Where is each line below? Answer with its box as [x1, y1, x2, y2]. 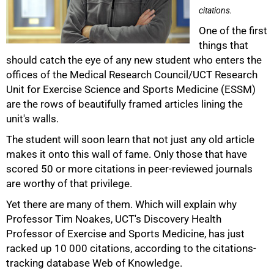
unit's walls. [6, 113, 59, 125]
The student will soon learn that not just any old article [6, 133, 254, 146]
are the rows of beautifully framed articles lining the [6, 98, 243, 110]
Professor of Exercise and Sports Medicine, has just [6, 228, 245, 240]
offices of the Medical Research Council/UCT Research [6, 68, 257, 81]
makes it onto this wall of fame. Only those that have [6, 148, 247, 160]
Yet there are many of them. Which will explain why [6, 198, 237, 210]
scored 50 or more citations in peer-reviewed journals [6, 163, 253, 175]
